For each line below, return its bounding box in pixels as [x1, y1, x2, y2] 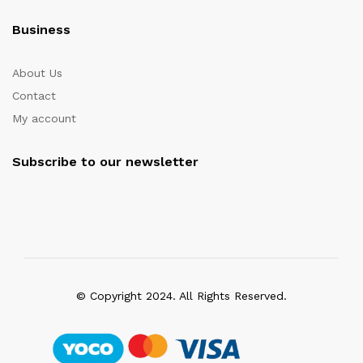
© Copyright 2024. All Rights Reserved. [76, 289, 287, 303]
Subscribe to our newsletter [12, 154, 199, 170]
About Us [12, 66, 62, 80]
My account [12, 112, 76, 126]
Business [12, 22, 70, 38]
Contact [12, 89, 56, 103]
